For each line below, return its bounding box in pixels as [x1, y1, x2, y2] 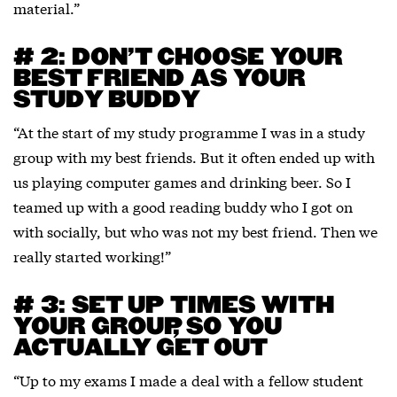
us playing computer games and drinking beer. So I [13, 171, 351, 192]
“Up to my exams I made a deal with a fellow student [13, 370, 363, 391]
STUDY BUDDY [13, 87, 200, 114]
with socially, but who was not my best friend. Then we [13, 221, 378, 242]
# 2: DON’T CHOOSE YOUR [13, 44, 342, 72]
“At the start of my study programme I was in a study [13, 121, 365, 143]
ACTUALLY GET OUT [13, 335, 268, 362]
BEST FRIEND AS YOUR [13, 66, 305, 93]
